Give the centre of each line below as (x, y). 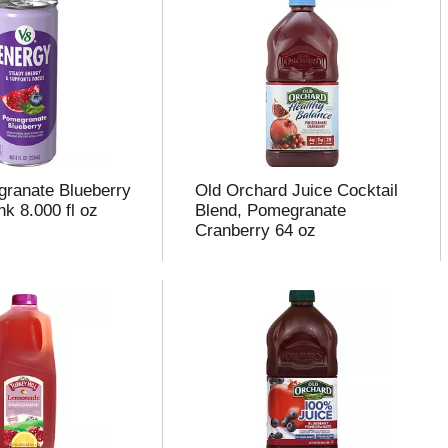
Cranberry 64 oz (255, 230)
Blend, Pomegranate (270, 210)
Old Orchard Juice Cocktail (296, 190)
